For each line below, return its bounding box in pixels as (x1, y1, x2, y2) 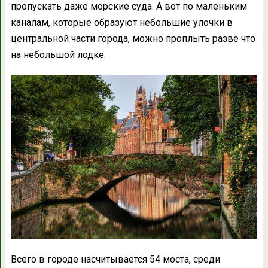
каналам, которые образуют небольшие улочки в (10, 16, 233, 28)
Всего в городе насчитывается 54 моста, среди (10, 254, 220, 266)
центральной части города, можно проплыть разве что (10, 32, 255, 44)
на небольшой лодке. (10, 48, 106, 60)
